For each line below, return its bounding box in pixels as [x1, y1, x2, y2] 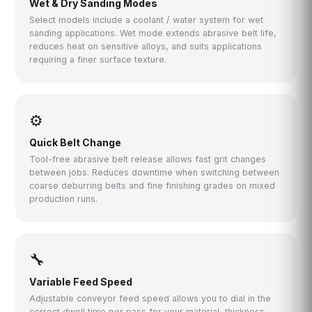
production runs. [29, 194, 98, 205]
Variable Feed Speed [29, 276, 133, 288]
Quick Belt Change [29, 136, 122, 149]
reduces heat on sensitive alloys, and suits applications [29, 41, 263, 52]
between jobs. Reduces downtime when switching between [29, 167, 280, 178]
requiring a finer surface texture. [29, 54, 167, 65]
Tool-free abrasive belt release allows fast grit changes [29, 154, 267, 165]
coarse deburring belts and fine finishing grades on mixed [29, 180, 276, 192]
